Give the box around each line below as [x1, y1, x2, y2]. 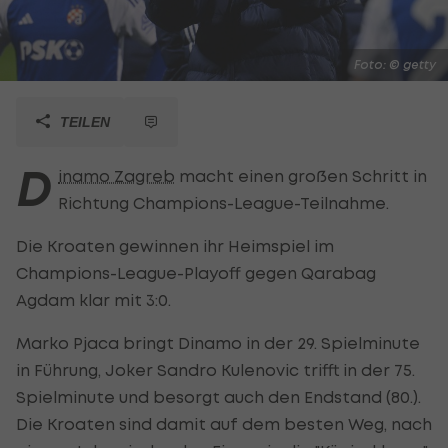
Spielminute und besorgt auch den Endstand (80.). [16, 386, 421, 407]
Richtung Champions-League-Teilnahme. [58, 192, 389, 213]
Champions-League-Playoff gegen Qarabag [16, 262, 376, 283]
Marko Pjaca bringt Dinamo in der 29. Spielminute [16, 332, 420, 353]
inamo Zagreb [58, 165, 175, 186]
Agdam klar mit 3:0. [16, 289, 171, 310]
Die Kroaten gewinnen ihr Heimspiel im [16, 235, 334, 256]
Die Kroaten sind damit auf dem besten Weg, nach [16, 413, 432, 434]
